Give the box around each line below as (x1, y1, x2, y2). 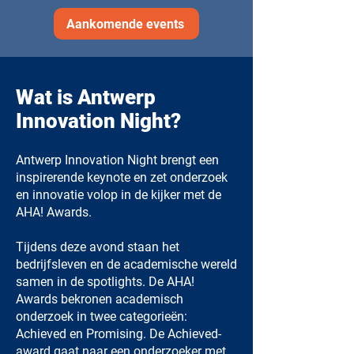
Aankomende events (66, 16, 184, 32)
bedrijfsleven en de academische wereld (16, 257, 237, 272)
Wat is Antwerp (16, 85, 156, 109)
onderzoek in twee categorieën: (16, 309, 187, 324)
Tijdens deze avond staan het (16, 239, 179, 254)
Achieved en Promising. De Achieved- (16, 326, 221, 341)
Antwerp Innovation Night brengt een (16, 153, 219, 168)
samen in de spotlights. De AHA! (16, 274, 194, 289)
